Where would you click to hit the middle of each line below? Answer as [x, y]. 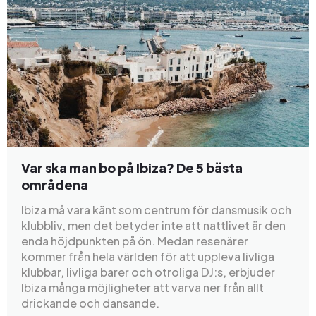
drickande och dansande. [90, 303]
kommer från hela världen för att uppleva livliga [148, 256]
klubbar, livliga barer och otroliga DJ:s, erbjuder [148, 272]
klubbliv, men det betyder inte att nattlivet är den [153, 225]
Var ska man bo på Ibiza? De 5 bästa [132, 167]
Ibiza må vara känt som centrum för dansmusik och [156, 209]
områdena [55, 184]
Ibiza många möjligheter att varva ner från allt [142, 287]
